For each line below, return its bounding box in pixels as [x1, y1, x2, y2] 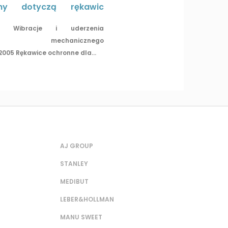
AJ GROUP [60, 141, 93, 151]
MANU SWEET [60, 213, 102, 222]
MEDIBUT [60, 177, 89, 186]
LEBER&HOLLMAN [60, 195, 114, 204]
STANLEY [60, 159, 88, 168]
